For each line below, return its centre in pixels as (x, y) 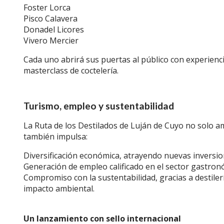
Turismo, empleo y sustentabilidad (99, 106)
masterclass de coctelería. (71, 70)
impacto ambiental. (59, 188)
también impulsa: (55, 136)
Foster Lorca (47, 7)
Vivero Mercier (51, 40)
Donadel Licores (54, 29)
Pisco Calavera (50, 18)
